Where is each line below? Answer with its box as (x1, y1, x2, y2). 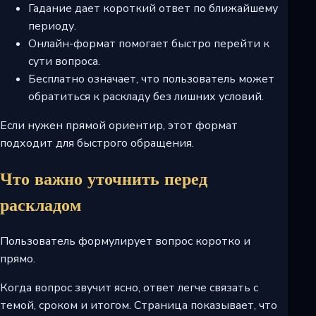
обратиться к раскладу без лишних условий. (28, 89, 264, 105)
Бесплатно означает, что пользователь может (28, 71, 274, 87)
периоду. (28, 18, 76, 35)
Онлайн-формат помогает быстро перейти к (28, 36, 269, 52)
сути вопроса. (28, 54, 100, 70)
